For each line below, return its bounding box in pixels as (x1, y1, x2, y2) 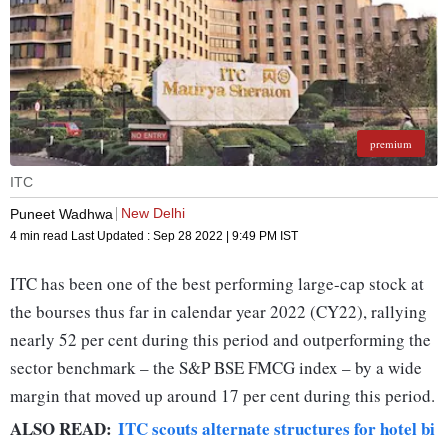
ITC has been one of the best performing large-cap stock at (10, 272, 424, 296)
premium (370, 136, 412, 152)
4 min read (10, 229, 71, 244)
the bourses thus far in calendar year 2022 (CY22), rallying (10, 300, 427, 324)
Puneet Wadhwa (10, 205, 113, 222)
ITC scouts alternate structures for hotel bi (118, 416, 435, 442)
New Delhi (121, 205, 185, 222)
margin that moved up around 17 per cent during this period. (10, 384, 435, 408)
